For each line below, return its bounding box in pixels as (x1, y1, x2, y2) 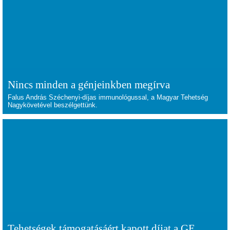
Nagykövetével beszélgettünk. (8, 101, 98, 109)
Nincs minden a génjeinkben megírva (8, 79, 170, 90)
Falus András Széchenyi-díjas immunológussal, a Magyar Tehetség (8, 93, 208, 101)
